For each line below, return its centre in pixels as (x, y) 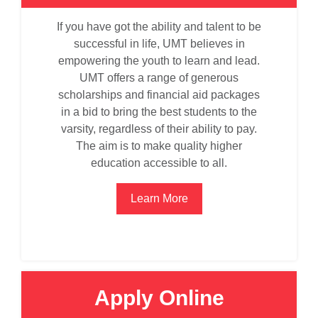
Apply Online (159, 298)
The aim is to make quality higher (159, 146)
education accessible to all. (159, 163)
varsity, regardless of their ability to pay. (159, 129)
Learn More (159, 198)
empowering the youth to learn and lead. (159, 61)
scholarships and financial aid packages (159, 95)
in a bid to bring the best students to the (159, 112)
